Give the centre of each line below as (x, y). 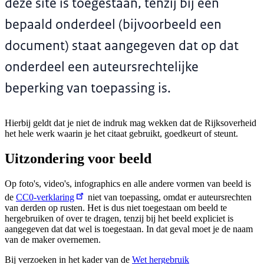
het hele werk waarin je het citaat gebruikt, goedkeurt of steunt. (121, 133)
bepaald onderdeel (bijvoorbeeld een (113, 24)
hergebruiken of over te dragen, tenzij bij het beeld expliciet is (119, 218)
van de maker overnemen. (53, 239)
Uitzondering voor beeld (78, 158)
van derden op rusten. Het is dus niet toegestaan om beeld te (116, 207)
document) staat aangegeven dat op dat (122, 45)
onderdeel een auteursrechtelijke (102, 67)
